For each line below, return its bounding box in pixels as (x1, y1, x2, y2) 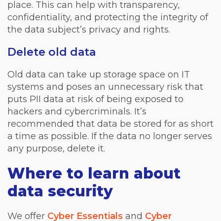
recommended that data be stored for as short (7, 118, 214, 129)
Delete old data (7, 45, 96, 59)
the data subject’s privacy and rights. (7, 24, 170, 35)
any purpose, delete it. (7, 143, 105, 154)
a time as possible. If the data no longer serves (7, 130, 212, 142)
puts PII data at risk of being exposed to (7, 93, 184, 105)
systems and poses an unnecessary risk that (7, 81, 203, 92)
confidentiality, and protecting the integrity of (7, 11, 208, 23)
